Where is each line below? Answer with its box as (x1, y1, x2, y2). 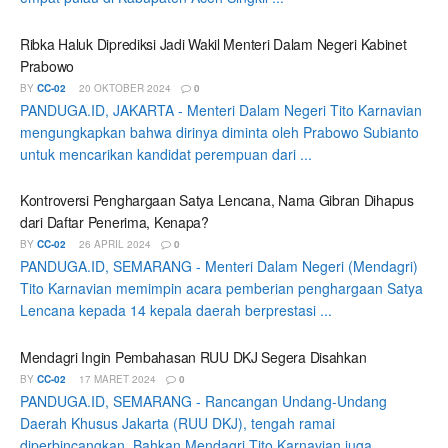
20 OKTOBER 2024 (76, 80, 171, 95)
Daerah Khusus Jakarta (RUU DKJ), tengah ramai (20, 412, 335, 433)
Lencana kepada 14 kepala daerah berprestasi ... (20, 300, 332, 321)
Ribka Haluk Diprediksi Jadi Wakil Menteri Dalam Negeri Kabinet (20, 33, 407, 54)
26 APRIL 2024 (76, 237, 151, 252)
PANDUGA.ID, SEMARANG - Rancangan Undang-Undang (20, 390, 387, 411)
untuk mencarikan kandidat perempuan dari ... (20, 143, 312, 164)
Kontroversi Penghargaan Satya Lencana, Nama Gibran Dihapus (20, 190, 414, 211)
